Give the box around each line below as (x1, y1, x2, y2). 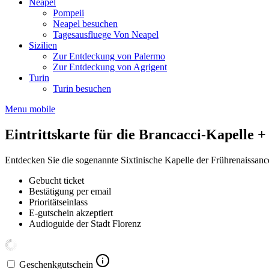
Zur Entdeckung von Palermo (53, 51, 165, 61)
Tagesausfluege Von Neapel (53, 29, 159, 40)
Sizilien (29, 40, 57, 50)
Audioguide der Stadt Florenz (29, 218, 141, 229)
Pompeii (53, 8, 84, 18)
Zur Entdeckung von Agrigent (53, 62, 167, 72)
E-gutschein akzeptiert (29, 207, 113, 218)
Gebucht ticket (29, 175, 84, 186)
